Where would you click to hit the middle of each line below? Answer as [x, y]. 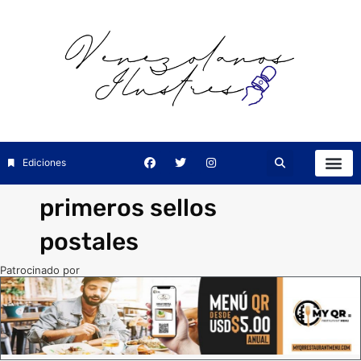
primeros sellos [129, 207]
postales [89, 241]
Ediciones [44, 163]
